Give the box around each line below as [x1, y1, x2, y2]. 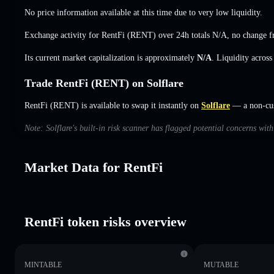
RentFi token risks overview [24, 213, 187, 229]
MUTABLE [204, 260, 239, 269]
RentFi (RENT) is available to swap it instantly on [24, 100, 199, 110]
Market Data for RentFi [24, 159, 163, 175]
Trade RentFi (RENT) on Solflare [24, 76, 183, 89]
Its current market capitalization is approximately [24, 53, 197, 62]
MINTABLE [24, 260, 62, 269]
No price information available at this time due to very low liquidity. [24, 7, 262, 17]
